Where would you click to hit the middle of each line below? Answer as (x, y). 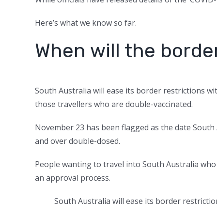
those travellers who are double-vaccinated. (115, 104)
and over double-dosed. (78, 141)
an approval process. (74, 178)
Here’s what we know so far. (87, 23)
